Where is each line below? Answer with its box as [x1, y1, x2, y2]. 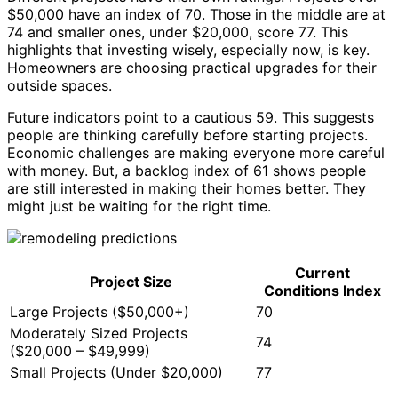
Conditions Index [263, 282, 381, 300]
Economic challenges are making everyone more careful [7, 144, 385, 163]
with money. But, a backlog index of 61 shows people [7, 162, 366, 180]
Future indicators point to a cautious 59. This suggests [7, 108, 374, 127]
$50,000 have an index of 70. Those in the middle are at [7, 5, 386, 24]
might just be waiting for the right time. [7, 197, 271, 216]
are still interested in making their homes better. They [7, 179, 366, 198]
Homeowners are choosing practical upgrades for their [7, 59, 377, 77]
